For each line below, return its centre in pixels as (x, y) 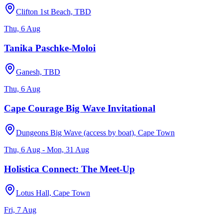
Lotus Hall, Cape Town (53, 193)
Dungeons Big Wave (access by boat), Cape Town (95, 132)
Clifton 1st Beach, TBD (54, 11)
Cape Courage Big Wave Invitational (80, 109)
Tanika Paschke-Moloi (50, 48)
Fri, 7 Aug (20, 210)
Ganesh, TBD (38, 72)
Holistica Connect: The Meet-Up (69, 169)
